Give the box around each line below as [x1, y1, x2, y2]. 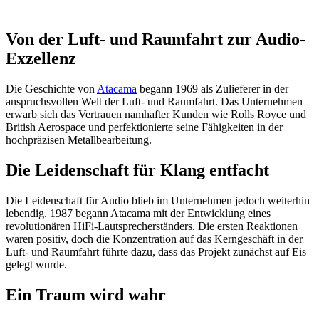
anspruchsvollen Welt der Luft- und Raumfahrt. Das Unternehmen [6, 95, 303, 108]
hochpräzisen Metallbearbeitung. [6, 134, 152, 147]
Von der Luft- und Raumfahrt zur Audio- [6, 30, 305, 49]
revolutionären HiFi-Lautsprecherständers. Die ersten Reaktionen [6, 220, 298, 233]
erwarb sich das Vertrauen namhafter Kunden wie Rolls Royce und [6, 108, 306, 121]
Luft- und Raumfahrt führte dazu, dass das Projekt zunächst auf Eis [6, 246, 306, 258]
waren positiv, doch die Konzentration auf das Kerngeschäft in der [6, 233, 303, 246]
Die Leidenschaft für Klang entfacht [6, 161, 269, 180]
